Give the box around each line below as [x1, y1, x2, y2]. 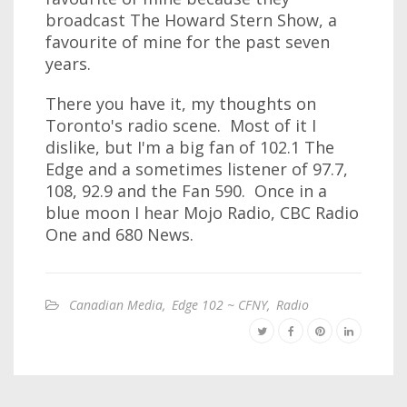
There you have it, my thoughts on [45, 93, 316, 114]
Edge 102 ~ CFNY [172, 296, 267, 313]
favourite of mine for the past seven [45, 31, 330, 53]
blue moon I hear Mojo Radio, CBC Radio [45, 202, 359, 223]
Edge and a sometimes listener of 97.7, [45, 158, 348, 180]
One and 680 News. [45, 223, 194, 245]
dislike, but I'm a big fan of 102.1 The [45, 136, 334, 158]
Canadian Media [69, 296, 163, 313]
